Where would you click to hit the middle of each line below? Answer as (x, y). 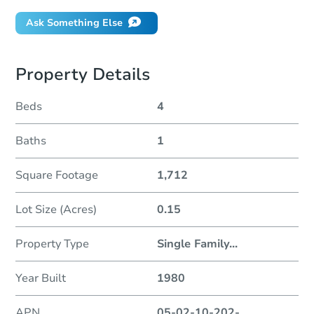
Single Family (193, 244)
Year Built (41, 278)
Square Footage (57, 175)
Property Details (83, 74)
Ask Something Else (74, 22)
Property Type (52, 244)
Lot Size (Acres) (56, 209)
